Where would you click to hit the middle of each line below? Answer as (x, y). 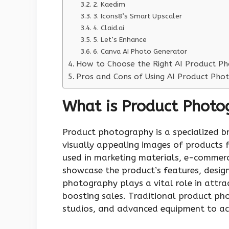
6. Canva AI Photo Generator (140, 51)
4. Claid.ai (108, 28)
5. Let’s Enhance (120, 39)
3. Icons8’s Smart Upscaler (137, 16)
